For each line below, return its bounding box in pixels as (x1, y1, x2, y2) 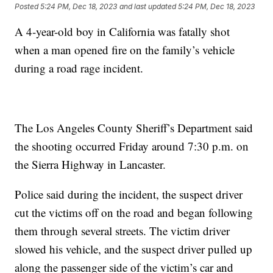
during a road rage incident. (15, 60, 144, 76)
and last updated (119, 1, 177, 11)
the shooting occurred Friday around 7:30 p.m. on (15, 138, 249, 154)
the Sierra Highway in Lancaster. (15, 157, 174, 172)
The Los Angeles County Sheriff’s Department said (15, 120, 253, 136)
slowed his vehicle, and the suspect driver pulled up (15, 241, 253, 257)
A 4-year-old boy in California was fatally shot (15, 24, 230, 40)
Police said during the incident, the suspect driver (15, 186, 243, 202)
